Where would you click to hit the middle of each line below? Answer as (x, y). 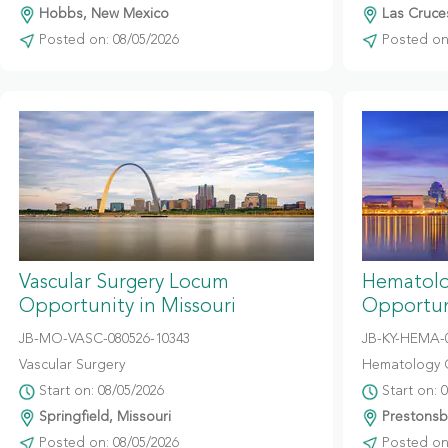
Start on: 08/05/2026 (99, 391)
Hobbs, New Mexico (102, 14)
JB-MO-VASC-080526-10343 (104, 339)
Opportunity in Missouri (127, 307)
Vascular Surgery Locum (124, 283)
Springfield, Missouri (103, 417)
